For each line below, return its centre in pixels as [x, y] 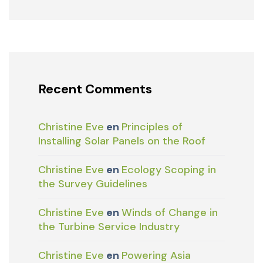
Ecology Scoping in [169, 170]
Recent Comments [95, 89]
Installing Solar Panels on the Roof [122, 141]
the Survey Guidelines [93, 184]
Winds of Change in [170, 213]
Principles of [152, 127]
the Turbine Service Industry [109, 227]
